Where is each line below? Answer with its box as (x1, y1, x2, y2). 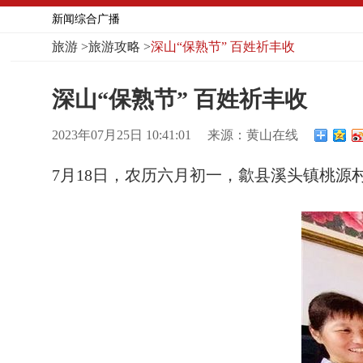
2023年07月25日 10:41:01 (52, 127, 191, 142)
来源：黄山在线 (207, 127, 298, 142)
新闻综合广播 (52, 12, 120, 25)
